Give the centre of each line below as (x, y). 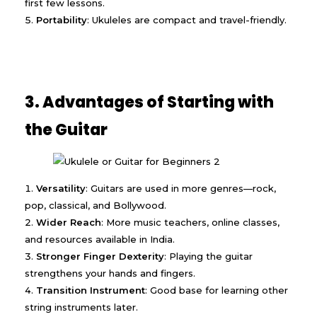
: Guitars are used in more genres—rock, (181, 189)
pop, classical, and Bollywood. (96, 206)
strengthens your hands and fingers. (110, 273)
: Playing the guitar (208, 257)
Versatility (61, 189)
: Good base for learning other (217, 290)
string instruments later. (81, 307)
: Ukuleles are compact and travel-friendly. (187, 19)
